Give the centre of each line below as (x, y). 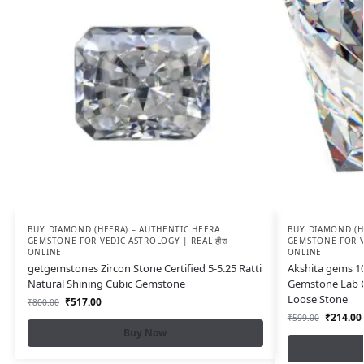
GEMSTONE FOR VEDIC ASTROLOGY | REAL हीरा (127, 240)
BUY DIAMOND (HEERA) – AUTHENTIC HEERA (123, 229)
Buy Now (145, 333)
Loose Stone (317, 299)
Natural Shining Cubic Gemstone (106, 284)
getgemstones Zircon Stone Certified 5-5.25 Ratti (144, 268)
